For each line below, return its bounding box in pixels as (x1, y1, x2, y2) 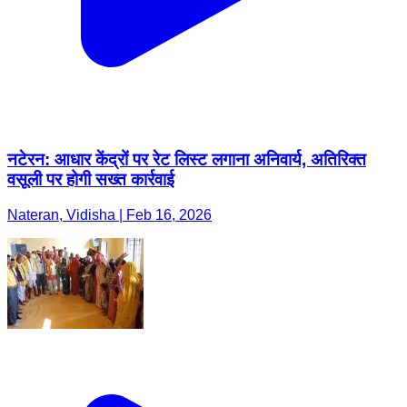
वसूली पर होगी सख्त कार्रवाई (7, 170, 174, 190)
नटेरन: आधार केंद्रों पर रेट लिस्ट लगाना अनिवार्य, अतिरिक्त (7, 150, 366, 170)
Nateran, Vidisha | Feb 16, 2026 (7, 206, 212, 223)
